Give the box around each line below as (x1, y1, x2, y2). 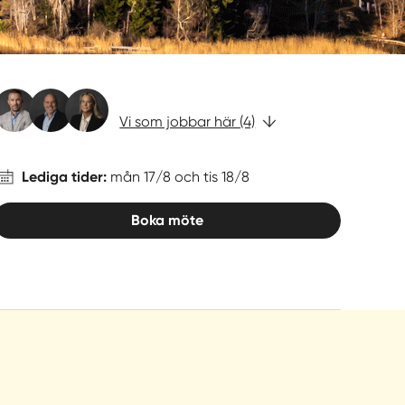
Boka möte (130, 212, 203, 229)
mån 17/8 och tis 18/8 (110, 168, 250, 185)
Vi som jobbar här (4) (119, 112, 256, 130)
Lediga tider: (22, 168, 111, 185)
